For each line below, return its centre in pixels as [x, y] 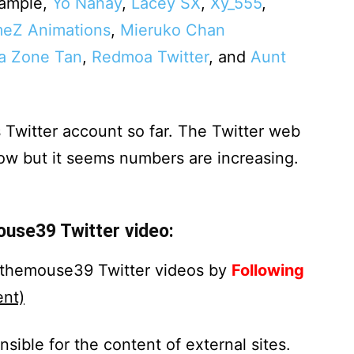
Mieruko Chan [173, 30]
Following [268, 270]
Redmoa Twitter [150, 57]
